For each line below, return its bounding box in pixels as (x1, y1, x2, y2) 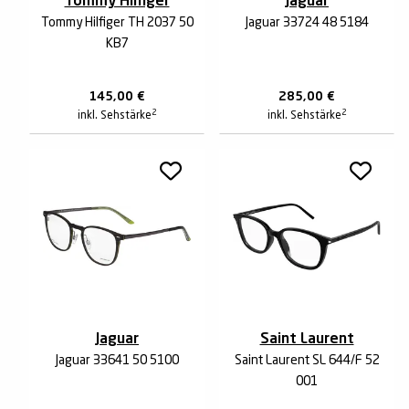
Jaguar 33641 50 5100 (55, 354, 179, 367)
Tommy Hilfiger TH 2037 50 (40, 16, 194, 29)
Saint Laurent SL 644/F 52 (234, 354, 380, 367)
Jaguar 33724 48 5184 (245, 16, 369, 29)
